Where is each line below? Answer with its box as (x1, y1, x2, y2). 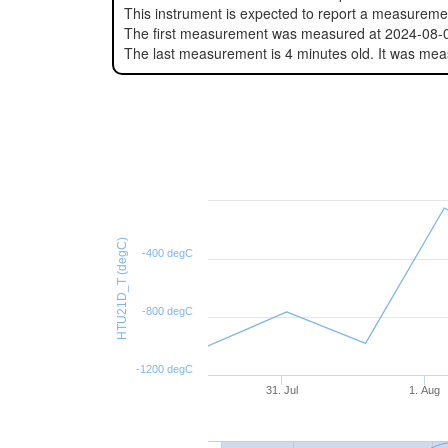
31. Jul (266, 384, 299, 396)
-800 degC (142, 305, 193, 317)
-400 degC (142, 247, 193, 259)
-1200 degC (136, 363, 193, 375)
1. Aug (409, 384, 441, 396)
